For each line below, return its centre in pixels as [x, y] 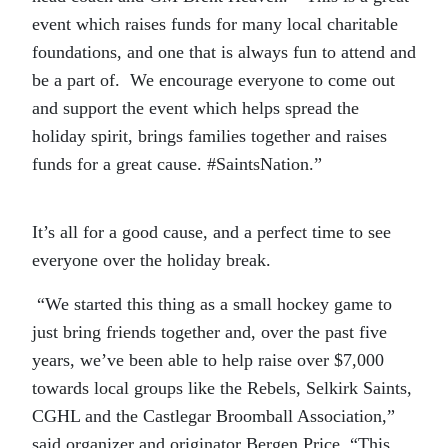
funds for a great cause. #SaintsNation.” [177, 163]
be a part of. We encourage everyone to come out [213, 79]
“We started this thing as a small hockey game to [212, 303]
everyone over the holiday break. [151, 259]
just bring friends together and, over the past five [209, 331]
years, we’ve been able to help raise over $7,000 [208, 359]
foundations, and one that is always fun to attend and [224, 51]
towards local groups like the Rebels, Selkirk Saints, [222, 387]
